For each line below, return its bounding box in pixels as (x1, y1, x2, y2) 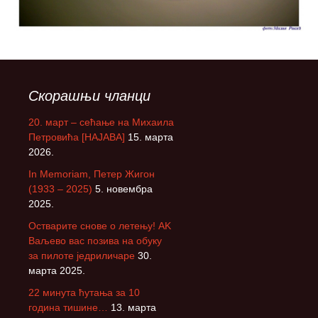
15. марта (128, 131, 173, 143)
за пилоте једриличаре (28, 249, 135, 261)
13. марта (111, 301, 156, 313)
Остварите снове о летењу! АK (28, 219, 171, 231)
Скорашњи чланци (28, 87, 150, 104)
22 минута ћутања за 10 (28, 286, 140, 298)
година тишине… (28, 301, 108, 313)
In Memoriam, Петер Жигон (28, 168, 155, 180)
